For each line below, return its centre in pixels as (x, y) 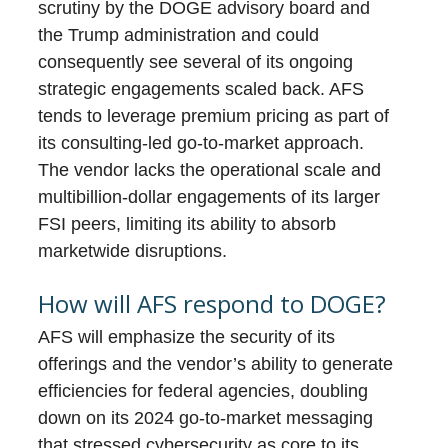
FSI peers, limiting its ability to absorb (187, 224)
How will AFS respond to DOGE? (212, 304)
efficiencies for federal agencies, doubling (203, 391)
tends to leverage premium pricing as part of (214, 116)
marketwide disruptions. (133, 251)
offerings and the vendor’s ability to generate (216, 364)
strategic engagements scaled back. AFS (201, 89)
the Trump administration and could (179, 35)
